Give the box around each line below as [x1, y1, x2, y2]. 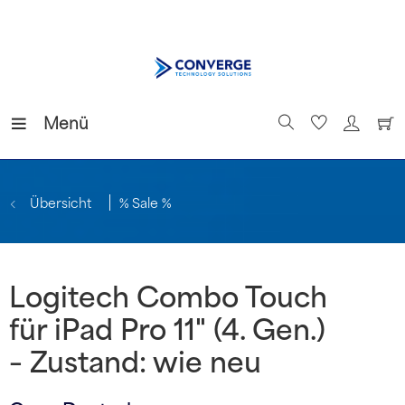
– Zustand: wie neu [9, 342, 261, 379]
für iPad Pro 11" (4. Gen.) [9, 309, 325, 346]
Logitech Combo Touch [9, 277, 327, 314]
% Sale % [119, 193, 171, 211]
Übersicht [30, 193, 91, 211]
